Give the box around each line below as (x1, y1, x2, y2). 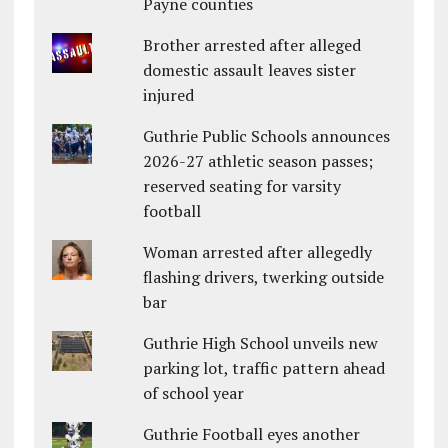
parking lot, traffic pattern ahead (143, 357, 386, 380)
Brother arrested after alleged (143, 34, 362, 57)
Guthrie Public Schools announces (143, 125, 391, 148)
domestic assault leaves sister (143, 59, 357, 82)
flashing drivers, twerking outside (143, 266, 385, 289)
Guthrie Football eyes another (143, 423, 361, 446)
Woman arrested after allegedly (143, 241, 373, 264)
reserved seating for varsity (143, 175, 342, 198)
